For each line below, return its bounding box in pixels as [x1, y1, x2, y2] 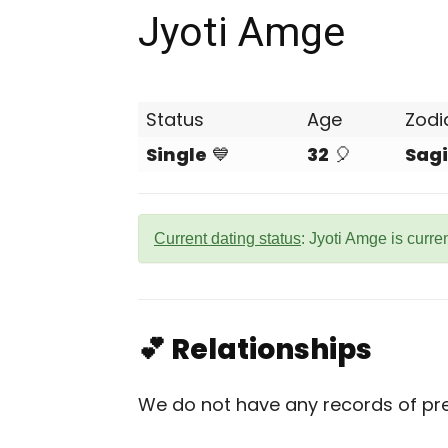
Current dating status [154, 230, 301, 247]
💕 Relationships [138, 330, 372, 369]
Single [146, 142, 207, 167]
